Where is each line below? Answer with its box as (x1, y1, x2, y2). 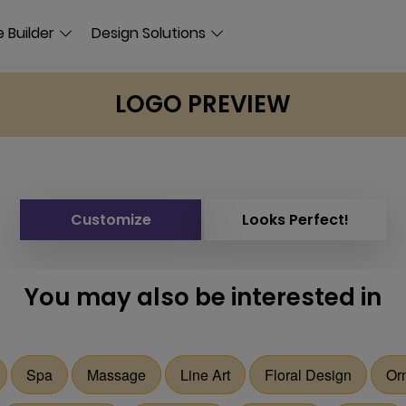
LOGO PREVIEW (115, 88, 291, 121)
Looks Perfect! (242, 209, 349, 230)
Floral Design (265, 364, 352, 385)
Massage (87, 364, 146, 385)
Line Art (180, 364, 230, 385)
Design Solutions (92, 22, 206, 43)
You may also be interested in (24, 281, 382, 314)
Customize (70, 209, 151, 230)
